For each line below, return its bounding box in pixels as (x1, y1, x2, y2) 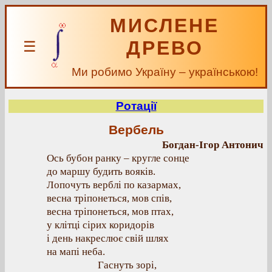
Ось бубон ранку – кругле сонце (47, 152, 189, 164)
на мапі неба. (47, 246, 105, 257)
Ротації (115, 100, 157, 112)
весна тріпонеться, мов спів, (47, 192, 172, 204)
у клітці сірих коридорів (47, 219, 154, 231)
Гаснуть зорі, (98, 259, 157, 271)
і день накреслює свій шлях (47, 233, 169, 244)
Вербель (108, 123, 164, 137)
